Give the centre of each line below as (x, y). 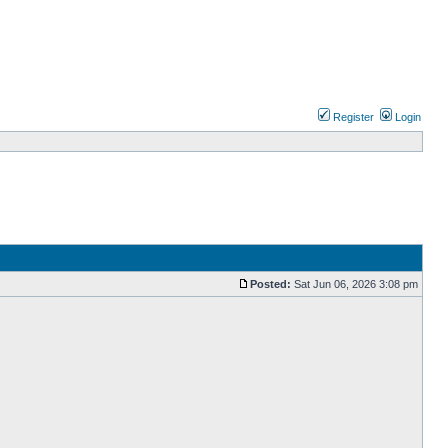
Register (352, 117)
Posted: (270, 284)
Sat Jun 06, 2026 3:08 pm (354, 284)
